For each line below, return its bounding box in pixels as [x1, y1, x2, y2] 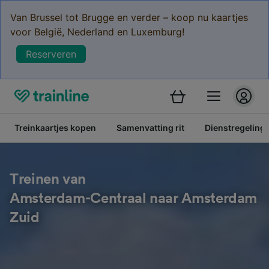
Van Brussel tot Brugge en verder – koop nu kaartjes [10, 11, 248, 23]
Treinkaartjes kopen [14, 122, 96, 133]
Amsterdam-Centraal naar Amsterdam [10, 192, 258, 206]
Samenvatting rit [116, 122, 184, 133]
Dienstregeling [205, 122, 265, 133]
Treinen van [10, 172, 86, 187]
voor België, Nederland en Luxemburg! [10, 26, 184, 38]
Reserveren [26, 48, 76, 60]
